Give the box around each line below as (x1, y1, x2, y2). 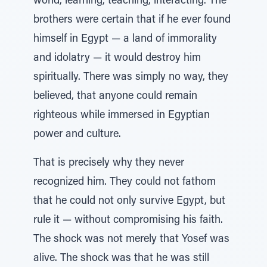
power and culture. (33, 129, 121, 140)
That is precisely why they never (33, 158, 184, 169)
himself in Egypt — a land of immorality (33, 34, 217, 45)
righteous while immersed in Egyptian (33, 110, 210, 121)
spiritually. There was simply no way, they (33, 72, 228, 83)
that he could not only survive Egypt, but (33, 196, 225, 207)
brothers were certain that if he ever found (33, 15, 231, 26)
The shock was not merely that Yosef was (33, 234, 229, 245)
